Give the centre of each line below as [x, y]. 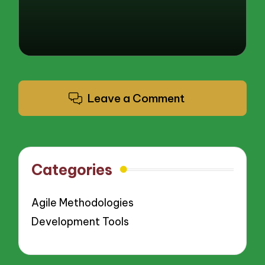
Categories [72, 169]
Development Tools [80, 222]
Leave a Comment [136, 98]
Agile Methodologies [83, 202]
